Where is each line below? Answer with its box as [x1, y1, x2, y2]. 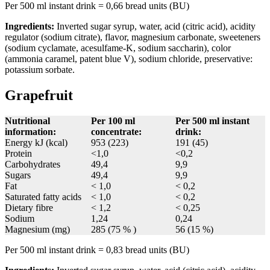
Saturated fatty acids [5, 192, 81, 202]
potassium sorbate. [5, 64, 75, 75]
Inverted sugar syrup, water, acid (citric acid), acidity [57, 21, 256, 32]
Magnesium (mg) [5, 224, 70, 235]
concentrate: [91, 127, 142, 137]
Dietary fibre [5, 202, 53, 213]
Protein [5, 148, 32, 159]
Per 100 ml [91, 116, 135, 127]
